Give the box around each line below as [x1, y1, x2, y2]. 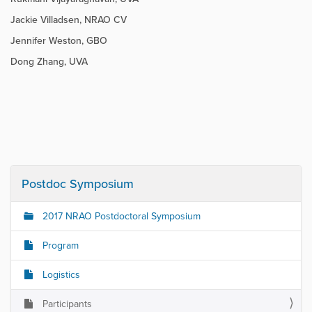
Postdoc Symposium [22, 175, 134, 193]
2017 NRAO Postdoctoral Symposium [40, 209, 201, 224]
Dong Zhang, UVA [10, 54, 88, 69]
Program [40, 238, 79, 253]
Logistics [40, 267, 80, 283]
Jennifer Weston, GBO [10, 33, 107, 48]
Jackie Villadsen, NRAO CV [10, 13, 127, 27]
